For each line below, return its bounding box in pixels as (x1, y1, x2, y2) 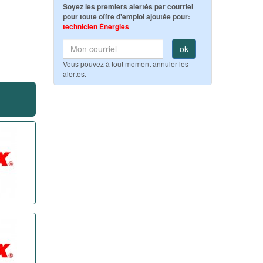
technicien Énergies (63, 21, 129, 32)
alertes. (63, 69, 86, 79)
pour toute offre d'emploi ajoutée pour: (63, 11, 190, 22)
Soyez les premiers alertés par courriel (63, 1, 193, 12)
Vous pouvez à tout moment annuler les (63, 59, 188, 69)
